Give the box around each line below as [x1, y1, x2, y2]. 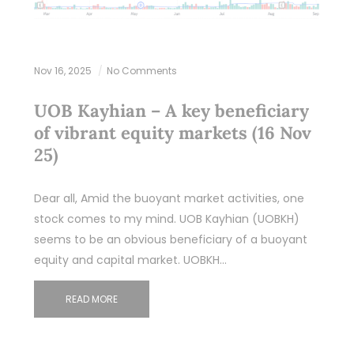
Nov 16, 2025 [33, 63, 94, 77]
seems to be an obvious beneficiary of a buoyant [33, 231, 307, 247]
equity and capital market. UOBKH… [33, 251, 227, 268]
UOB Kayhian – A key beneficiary [33, 99, 309, 122]
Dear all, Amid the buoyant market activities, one [33, 190, 304, 206]
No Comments [106, 63, 177, 77]
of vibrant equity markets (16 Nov [33, 121, 311, 144]
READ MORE [65, 292, 118, 306]
